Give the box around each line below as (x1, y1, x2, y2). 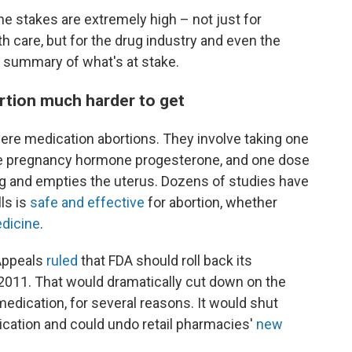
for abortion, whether (145, 194, 277, 211)
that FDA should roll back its (78, 252, 252, 269)
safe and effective (30, 194, 145, 211)
